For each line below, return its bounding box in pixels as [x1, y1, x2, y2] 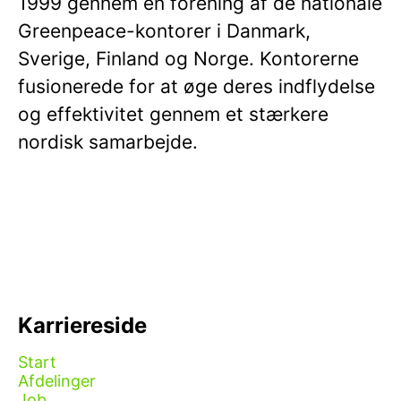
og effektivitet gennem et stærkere [18, 103, 328, 125]
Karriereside [18, 312, 147, 338]
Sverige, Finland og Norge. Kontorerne [18, 47, 359, 70]
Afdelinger [18, 371, 96, 390]
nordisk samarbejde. [18, 131, 198, 153]
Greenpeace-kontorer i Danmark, [18, 20, 311, 42]
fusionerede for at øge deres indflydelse [18, 75, 375, 98]
